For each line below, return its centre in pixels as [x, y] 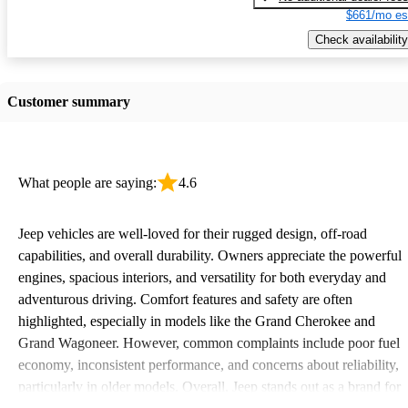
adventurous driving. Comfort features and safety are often [185, 299]
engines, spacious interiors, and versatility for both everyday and [202, 277]
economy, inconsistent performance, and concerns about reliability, [209, 364]
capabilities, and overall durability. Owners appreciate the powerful [210, 255]
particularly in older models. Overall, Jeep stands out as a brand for [209, 386]
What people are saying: [87, 182]
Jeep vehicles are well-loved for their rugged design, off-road [193, 233]
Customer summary [69, 101]
